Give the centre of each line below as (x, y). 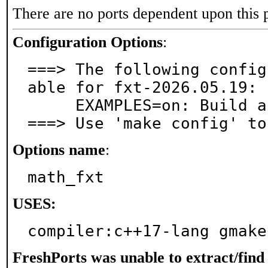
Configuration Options (88, 42)
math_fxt (66, 177)
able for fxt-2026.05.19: (142, 87)
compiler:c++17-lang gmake (147, 231)
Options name (59, 150)
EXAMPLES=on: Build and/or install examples (51, 105)
